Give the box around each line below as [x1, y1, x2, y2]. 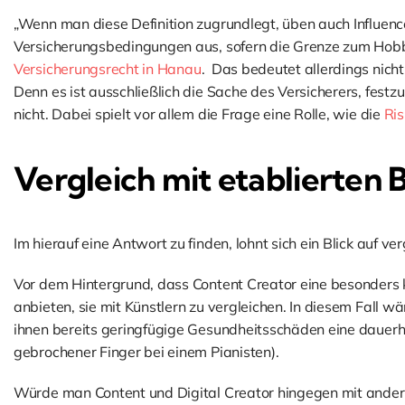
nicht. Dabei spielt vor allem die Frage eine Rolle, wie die [13, 105, 384, 123]
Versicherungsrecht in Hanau [13, 60, 202, 78]
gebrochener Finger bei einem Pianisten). [13, 343, 279, 361]
